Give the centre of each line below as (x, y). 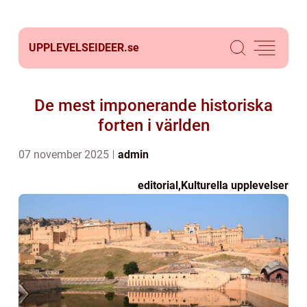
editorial (158, 185)
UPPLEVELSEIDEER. (78, 48)
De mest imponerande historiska (153, 106)
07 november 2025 (65, 155)
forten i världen (153, 125)
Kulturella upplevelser (235, 185)
